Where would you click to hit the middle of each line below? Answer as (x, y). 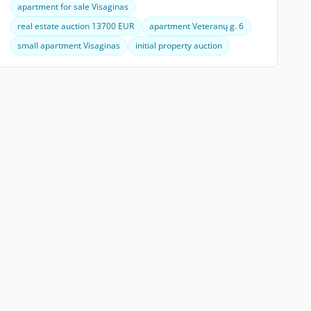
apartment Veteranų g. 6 (196, 26)
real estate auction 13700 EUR (75, 26)
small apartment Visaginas (68, 45)
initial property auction (178, 45)
